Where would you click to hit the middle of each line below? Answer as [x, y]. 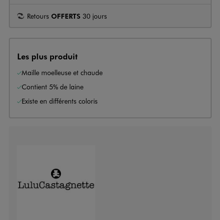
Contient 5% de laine [53, 86]
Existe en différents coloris [60, 101]
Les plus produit [47, 56]
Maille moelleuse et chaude [62, 72]
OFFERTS [66, 15]
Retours [39, 16]
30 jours [94, 16]
